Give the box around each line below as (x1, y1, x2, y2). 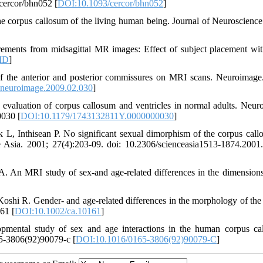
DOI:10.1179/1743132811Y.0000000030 (21, 111, 174, 122)
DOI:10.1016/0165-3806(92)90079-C (76, 234, 217, 245)
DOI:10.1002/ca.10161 (15, 206, 101, 217)
